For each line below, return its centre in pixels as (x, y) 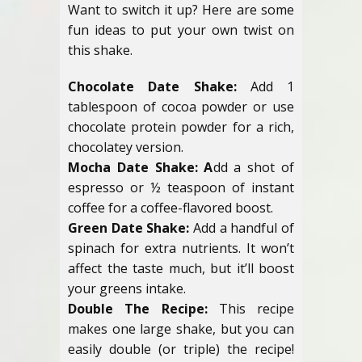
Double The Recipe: (138, 309)
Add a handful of (242, 228)
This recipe (250, 309)
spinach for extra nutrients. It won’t (181, 248)
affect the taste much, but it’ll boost (181, 268)
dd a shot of (253, 167)
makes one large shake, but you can (181, 329)
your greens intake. (127, 288)
